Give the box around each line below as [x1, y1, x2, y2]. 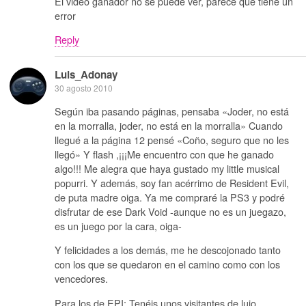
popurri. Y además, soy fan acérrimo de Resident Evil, [55, 175, 289, 190]
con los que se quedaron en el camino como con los [55, 257, 280, 272]
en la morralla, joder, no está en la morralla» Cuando [55, 117, 283, 133]
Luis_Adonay [55, 67, 117, 83]
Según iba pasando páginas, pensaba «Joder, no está [55, 103, 289, 118]
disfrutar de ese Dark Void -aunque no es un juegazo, [55, 204, 286, 219]
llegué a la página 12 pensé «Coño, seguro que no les [55, 132, 289, 147]
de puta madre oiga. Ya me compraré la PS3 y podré [55, 189, 285, 204]
